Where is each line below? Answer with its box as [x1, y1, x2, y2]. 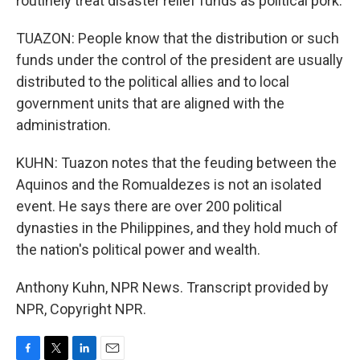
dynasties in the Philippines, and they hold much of [16, 219, 338, 236]
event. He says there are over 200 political [16, 198, 282, 215]
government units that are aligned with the [16, 95, 284, 112]
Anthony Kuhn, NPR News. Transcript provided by [16, 279, 329, 296]
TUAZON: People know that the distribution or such [16, 30, 339, 47]
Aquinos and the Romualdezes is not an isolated [16, 176, 321, 193]
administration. [16, 117, 111, 133]
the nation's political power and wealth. [16, 241, 260, 258]
